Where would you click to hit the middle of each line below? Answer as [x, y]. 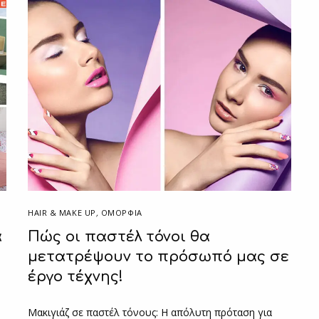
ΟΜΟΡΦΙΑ [121, 212]
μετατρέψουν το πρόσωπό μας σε [158, 256]
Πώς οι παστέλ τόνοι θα [119, 236]
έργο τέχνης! [75, 276]
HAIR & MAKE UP [62, 212]
